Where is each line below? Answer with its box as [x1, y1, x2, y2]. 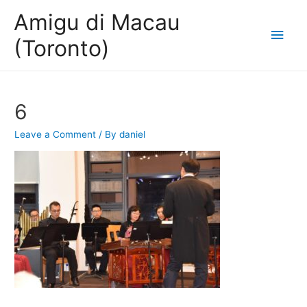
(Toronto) [14, 34, 110, 62]
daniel [119, 129, 146, 140]
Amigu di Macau [14, 8, 180, 36]
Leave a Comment [14, 129, 97, 140]
